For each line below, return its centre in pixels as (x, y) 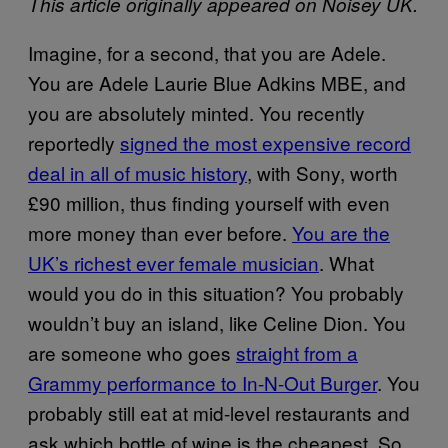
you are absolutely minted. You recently (196, 112)
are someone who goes (132, 352)
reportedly (74, 142)
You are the (341, 232)
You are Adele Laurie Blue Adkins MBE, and (217, 82)
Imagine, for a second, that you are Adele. (207, 52)
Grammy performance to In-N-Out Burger (202, 382)
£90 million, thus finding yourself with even (209, 202)
